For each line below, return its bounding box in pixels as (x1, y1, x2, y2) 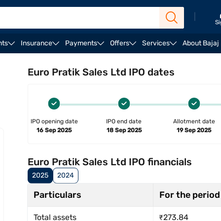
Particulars (34, 189, 81, 200)
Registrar (69, 55, 102, 64)
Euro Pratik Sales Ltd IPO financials (28, 156, 192, 168)
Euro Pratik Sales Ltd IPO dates (28, 66, 175, 78)
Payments (65, 39, 97, 47)
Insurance (21, 39, 52, 47)
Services (142, 39, 170, 47)
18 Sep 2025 (106, 127, 142, 134)
